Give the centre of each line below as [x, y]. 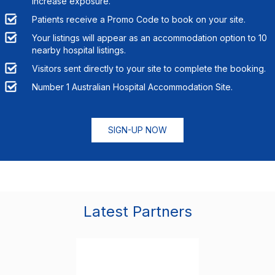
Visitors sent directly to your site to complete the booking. [149, 68]
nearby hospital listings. [79, 50]
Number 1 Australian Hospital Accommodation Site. [132, 87]
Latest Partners [137, 211]
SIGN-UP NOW [137, 130]
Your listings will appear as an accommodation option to [145, 37]
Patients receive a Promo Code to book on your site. [138, 19]
